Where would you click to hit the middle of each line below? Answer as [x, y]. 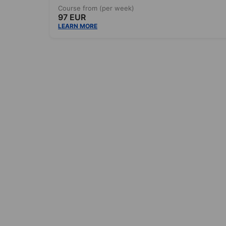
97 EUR [72, 17]
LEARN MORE [78, 26]
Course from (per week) [96, 8]
